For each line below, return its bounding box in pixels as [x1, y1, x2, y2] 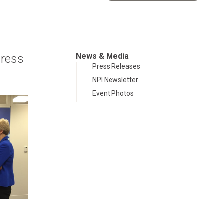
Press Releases [92, 62, 140, 71]
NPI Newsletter [92, 76, 138, 84]
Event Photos [92, 89, 134, 98]
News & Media [76, 51, 129, 61]
